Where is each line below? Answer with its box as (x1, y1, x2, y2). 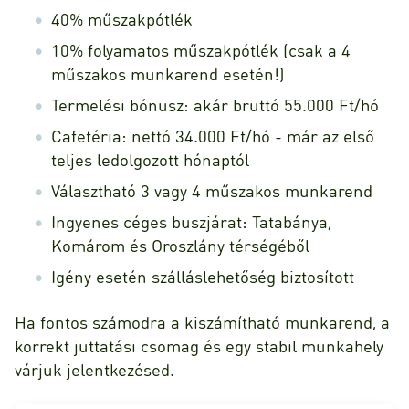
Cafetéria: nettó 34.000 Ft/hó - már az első (51, 124, 374, 146)
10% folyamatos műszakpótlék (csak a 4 (51, 38, 351, 60)
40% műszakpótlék (51, 7, 193, 29)
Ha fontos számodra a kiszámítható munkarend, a (15, 310, 390, 332)
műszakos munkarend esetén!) (51, 62, 285, 84)
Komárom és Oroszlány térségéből (51, 234, 309, 256)
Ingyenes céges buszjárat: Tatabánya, (51, 210, 331, 232)
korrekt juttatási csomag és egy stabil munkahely (15, 334, 383, 356)
